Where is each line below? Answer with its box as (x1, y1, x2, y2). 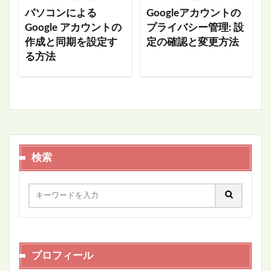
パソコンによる (25, 8, 97, 18)
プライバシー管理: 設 (146, 22, 244, 33)
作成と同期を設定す (25, 37, 117, 47)
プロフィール (31, 250, 93, 261)
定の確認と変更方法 (146, 37, 239, 47)
